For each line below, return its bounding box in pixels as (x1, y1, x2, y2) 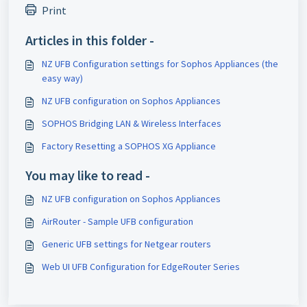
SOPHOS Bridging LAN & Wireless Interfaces (42, 116, 221, 130)
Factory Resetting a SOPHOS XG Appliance (42, 139, 216, 152)
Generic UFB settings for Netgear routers (42, 237, 211, 250)
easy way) (42, 71, 83, 84)
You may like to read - (25, 166, 150, 184)
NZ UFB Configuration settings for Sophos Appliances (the (42, 57, 278, 70)
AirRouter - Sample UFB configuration (42, 214, 193, 228)
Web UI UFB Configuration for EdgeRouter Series (42, 260, 240, 273)
